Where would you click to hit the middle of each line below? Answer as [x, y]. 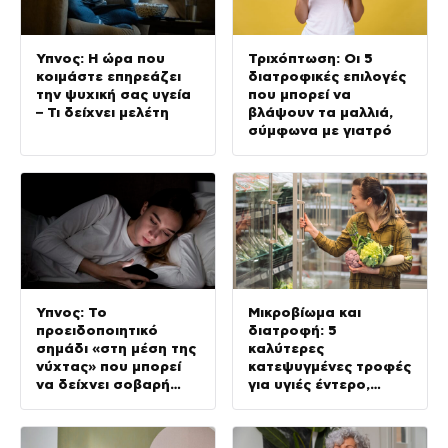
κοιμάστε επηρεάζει [108, 75]
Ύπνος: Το [71, 312]
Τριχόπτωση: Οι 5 [310, 57]
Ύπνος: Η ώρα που [100, 57]
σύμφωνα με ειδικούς [326, 402]
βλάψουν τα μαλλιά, [320, 111]
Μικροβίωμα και [304, 312]
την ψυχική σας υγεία [113, 93]
